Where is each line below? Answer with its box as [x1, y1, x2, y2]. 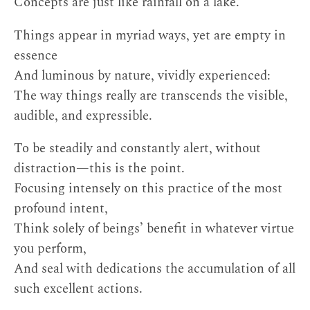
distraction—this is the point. [14, 158, 185, 179]
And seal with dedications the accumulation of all [14, 259, 295, 280]
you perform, [14, 239, 86, 259]
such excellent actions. [14, 279, 143, 300]
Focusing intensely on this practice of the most [14, 179, 282, 199]
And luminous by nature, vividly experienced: [14, 65, 271, 86]
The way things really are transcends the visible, [14, 85, 288, 106]
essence [14, 45, 57, 66]
